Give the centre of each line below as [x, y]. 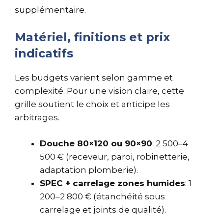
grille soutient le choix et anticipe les [92, 104]
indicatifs [44, 54]
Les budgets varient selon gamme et [94, 78]
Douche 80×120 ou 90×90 [96, 143]
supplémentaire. [50, 10]
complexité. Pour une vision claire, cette [99, 91]
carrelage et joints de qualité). [103, 209]
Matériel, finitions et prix [92, 37]
